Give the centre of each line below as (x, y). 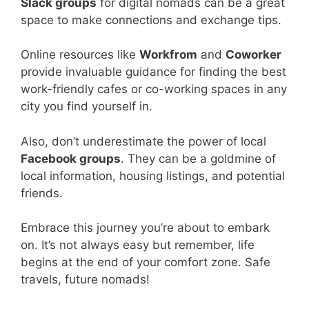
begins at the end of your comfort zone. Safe (146, 262)
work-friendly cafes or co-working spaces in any (154, 89)
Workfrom (168, 55)
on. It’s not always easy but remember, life (138, 245)
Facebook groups (71, 158)
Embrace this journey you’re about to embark (145, 228)
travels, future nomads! (85, 280)
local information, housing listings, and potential (153, 176)
